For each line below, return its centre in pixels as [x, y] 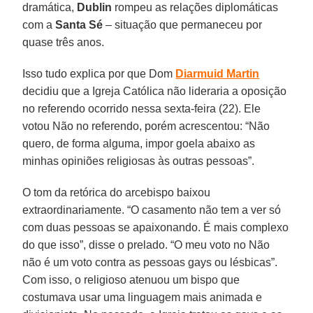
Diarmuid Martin [218, 73]
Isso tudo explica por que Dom [99, 73]
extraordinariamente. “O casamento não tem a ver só [152, 210]
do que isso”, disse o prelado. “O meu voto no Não [146, 245]
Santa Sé [79, 24]
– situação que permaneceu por [183, 24]
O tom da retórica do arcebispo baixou [117, 192]
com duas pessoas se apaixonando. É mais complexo [156, 227]
